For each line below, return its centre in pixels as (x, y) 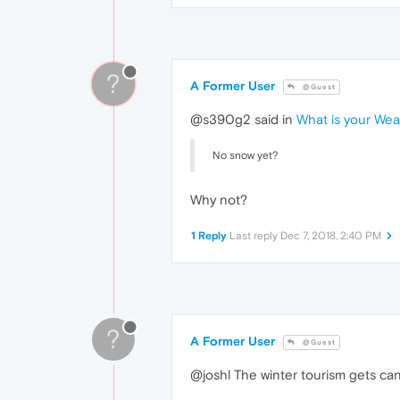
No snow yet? (245, 155)
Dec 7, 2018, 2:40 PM (331, 235)
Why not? (219, 199)
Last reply (255, 235)
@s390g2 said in (243, 119)
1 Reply (209, 235)
